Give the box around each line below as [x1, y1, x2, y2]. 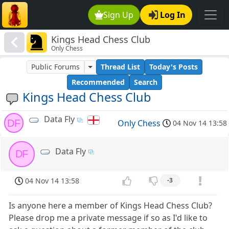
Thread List [100, 62, 140, 72]
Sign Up [103, 9, 134, 20]
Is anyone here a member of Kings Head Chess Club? [9, 200, 213, 212]
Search [134, 77, 157, 87]
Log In [160, 9, 186, 20]
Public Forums [31, 62, 80, 72]
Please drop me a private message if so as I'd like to [9, 212, 208, 224]
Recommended [72, 77, 125, 87]
